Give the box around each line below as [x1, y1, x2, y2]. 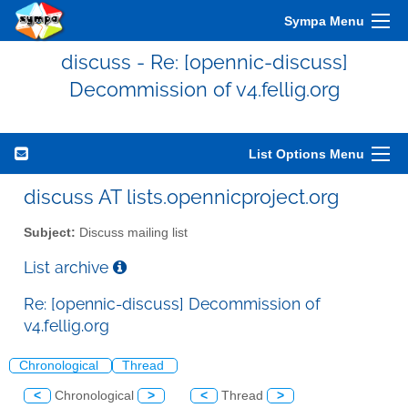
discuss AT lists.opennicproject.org [24, 185, 339, 209]
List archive [24, 257, 113, 277]
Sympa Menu [284, 14, 364, 28]
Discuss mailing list [76, 225, 188, 240]
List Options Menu [249, 147, 364, 161]
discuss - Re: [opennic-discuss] [60, 50, 348, 74]
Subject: [24, 225, 76, 240]
